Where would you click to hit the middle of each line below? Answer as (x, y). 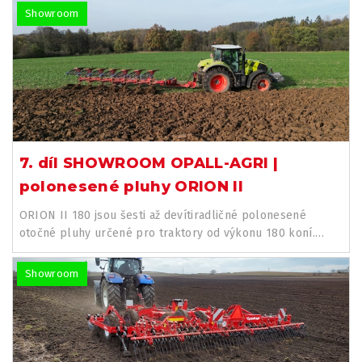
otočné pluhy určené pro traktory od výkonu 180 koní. (167, 233)
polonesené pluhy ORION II (131, 186)
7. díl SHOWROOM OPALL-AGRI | (149, 163)
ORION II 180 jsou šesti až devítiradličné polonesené (163, 215)
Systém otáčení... (65, 250)
